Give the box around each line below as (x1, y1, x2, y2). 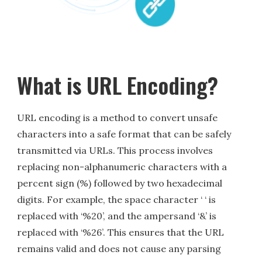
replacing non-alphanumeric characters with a (17, 161, 227, 173)
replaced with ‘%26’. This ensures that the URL (17, 226, 225, 239)
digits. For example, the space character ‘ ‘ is (17, 194, 216, 206)
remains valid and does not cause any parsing (17, 243, 222, 255)
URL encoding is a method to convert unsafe (17, 112, 218, 124)
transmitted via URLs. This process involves (17, 144, 213, 157)
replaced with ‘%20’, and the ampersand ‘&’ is (17, 210, 217, 222)
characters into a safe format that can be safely (17, 128, 232, 140)
